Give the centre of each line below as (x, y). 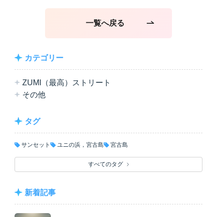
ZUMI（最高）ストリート (67, 82)
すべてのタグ (106, 164)
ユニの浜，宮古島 (80, 145)
